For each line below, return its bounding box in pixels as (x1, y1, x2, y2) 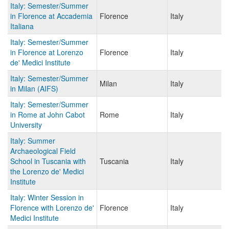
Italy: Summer (10, 135, 55, 146)
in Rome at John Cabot (10, 109, 85, 120)
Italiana (10, 21, 34, 32)
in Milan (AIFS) (10, 83, 58, 94)
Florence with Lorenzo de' (10, 202, 94, 213)
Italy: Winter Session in (10, 192, 84, 203)
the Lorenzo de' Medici (10, 166, 84, 177)
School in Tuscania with (10, 156, 86, 167)
